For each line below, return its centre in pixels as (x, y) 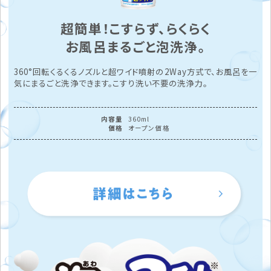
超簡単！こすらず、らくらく (135, 28)
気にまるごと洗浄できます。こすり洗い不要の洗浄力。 (110, 83)
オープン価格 (149, 128)
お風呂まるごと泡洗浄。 (135, 47)
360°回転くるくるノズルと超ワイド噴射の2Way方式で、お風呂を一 (135, 72)
